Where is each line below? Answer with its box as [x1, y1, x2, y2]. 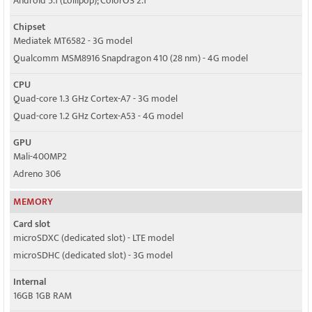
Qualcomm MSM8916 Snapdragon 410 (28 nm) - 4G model [13, 50, 248, 66]
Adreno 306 [13, 166, 61, 182]
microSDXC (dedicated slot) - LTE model [13, 230, 174, 246]
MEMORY [13, 194, 53, 210]
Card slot [13, 216, 50, 232]
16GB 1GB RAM [13, 288, 72, 304]
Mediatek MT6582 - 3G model [13, 33, 132, 49]
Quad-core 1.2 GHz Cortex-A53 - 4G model [13, 108, 183, 124]
